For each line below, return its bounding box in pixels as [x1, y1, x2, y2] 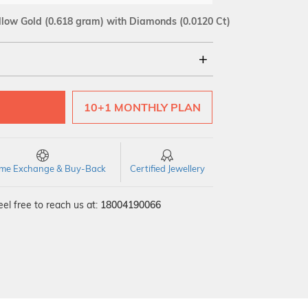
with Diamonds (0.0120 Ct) [104, 15, 230, 27]
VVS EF [96, 115, 129, 126]
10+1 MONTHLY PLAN [84, 100, 201, 114]
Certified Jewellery [129, 163, 205, 174]
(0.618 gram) [45, 15, 104, 27]
